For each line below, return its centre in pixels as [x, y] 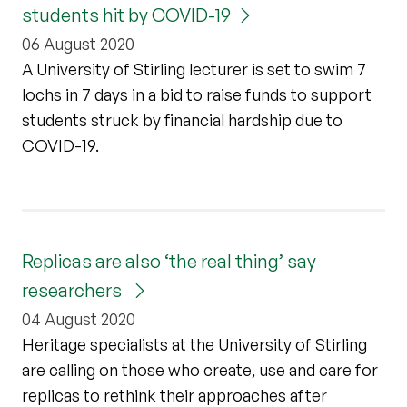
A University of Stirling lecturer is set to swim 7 [194, 69]
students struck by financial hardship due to [182, 119]
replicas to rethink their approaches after [174, 395]
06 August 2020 [78, 43]
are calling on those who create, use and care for [200, 369]
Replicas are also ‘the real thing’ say [169, 261]
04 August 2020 [79, 318]
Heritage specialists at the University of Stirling [194, 344]
